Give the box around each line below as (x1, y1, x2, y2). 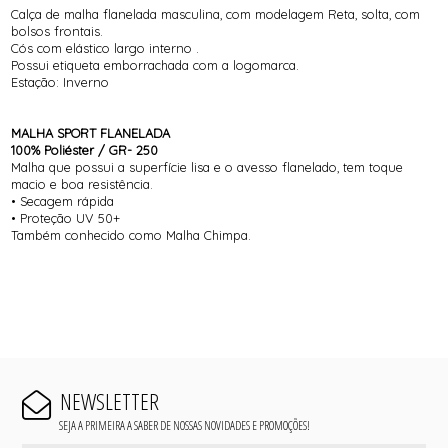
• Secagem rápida (11, 193, 115, 210)
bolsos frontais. (11, 23, 104, 40)
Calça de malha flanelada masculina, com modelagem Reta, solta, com (11, 6, 421, 23)
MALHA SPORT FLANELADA (11, 125, 175, 142)
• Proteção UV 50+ (11, 210, 121, 227)
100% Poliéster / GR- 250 (11, 142, 159, 159)
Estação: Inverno (11, 74, 110, 91)
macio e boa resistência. (11, 176, 158, 193)
